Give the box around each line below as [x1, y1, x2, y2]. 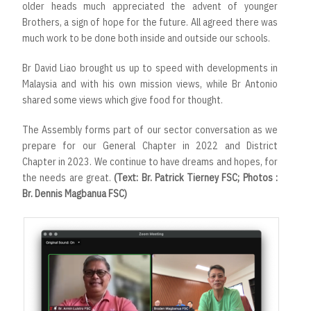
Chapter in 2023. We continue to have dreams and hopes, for [22, 155, 278, 169]
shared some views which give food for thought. [22, 94, 223, 107]
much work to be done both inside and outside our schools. [22, 32, 270, 45]
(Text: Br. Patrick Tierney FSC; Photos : [114, 171, 278, 185]
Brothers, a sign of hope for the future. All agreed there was [22, 16, 278, 29]
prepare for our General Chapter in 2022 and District [22, 140, 278, 153]
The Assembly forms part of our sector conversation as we [22, 124, 278, 137]
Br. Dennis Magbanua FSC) [22, 187, 127, 201]
